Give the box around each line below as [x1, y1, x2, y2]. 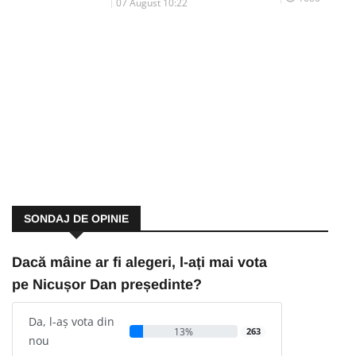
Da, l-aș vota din [29, 314, 114, 330]
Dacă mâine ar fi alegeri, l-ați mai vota [12, 254, 267, 271]
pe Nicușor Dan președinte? [12, 277, 202, 293]
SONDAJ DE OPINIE [24, 212, 129, 226]
